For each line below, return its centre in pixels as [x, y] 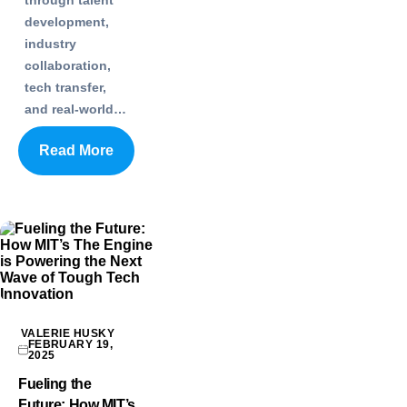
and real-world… [75, 109]
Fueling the [55, 383]
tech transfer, [65, 87]
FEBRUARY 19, [70, 344]
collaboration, [68, 65]
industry [50, 43]
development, [67, 21]
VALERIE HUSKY [68, 333]
